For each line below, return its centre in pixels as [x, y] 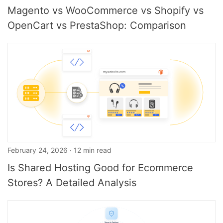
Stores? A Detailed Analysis [72, 183]
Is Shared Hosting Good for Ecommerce [100, 168]
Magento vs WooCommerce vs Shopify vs [106, 10]
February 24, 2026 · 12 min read [59, 150]
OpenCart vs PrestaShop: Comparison [97, 25]
